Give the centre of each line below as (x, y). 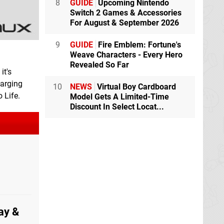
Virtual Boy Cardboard (135, 86)
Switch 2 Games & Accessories (126, 12)
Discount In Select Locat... (117, 106)
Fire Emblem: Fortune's (138, 44)
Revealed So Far (99, 64)
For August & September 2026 (124, 22)
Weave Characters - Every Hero (126, 54)
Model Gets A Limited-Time (119, 96)
